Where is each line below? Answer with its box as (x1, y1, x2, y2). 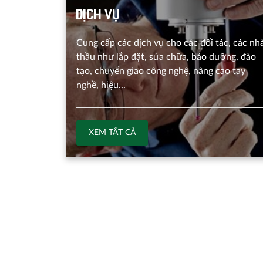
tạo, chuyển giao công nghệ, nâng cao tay (76, 66, 245, 76)
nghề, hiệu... (76, 80, 126, 90)
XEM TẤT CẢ (89, 128, 136, 137)
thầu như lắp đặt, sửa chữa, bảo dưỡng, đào (76, 52, 256, 62)
